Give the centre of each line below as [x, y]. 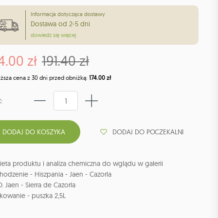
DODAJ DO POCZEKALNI [148, 132]
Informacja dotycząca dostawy [68, 14]
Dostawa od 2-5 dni [60, 24]
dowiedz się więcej [53, 35]
